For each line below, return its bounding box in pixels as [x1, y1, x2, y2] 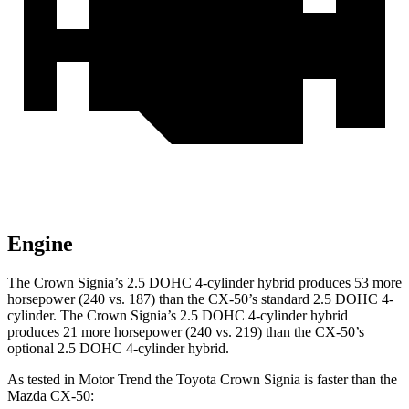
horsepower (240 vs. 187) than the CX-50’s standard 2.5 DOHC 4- [7, 291, 393, 308]
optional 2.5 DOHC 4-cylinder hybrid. [7, 341, 229, 357]
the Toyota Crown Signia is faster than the [152, 372, 397, 388]
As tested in [7, 372, 79, 388]
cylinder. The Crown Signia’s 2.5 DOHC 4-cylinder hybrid [7, 308, 348, 324]
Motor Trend [79, 372, 152, 388]
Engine [7, 232, 73, 257]
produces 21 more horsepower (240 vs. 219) [7, 324, 266, 341]
